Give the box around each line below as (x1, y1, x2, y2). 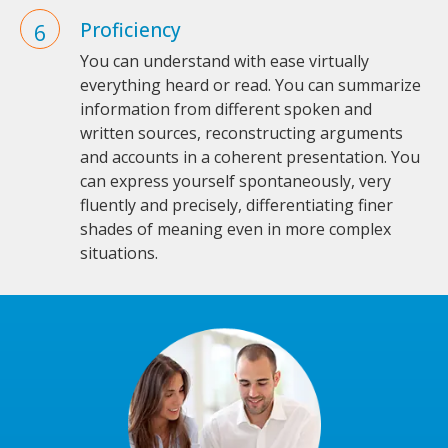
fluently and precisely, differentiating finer (80, 194, 393, 216)
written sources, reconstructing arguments (80, 122, 403, 144)
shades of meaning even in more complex (80, 218, 391, 240)
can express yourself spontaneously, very (80, 170, 391, 192)
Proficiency (80, 17, 181, 43)
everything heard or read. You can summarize (80, 74, 421, 96)
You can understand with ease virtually (80, 50, 369, 72)
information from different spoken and (80, 98, 372, 120)
